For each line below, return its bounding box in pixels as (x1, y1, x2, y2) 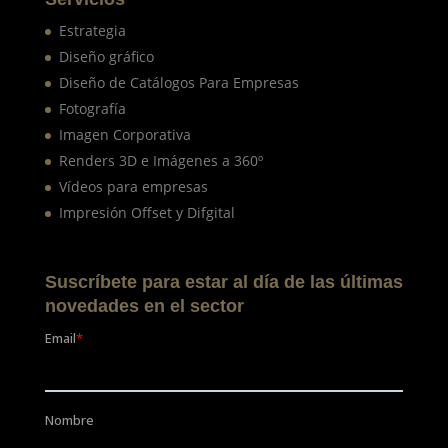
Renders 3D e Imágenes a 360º (58, 150, 263, 170)
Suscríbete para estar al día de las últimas (44, 271, 403, 292)
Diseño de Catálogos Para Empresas (58, 72, 299, 92)
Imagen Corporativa (58, 124, 191, 144)
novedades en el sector (44, 295, 244, 316)
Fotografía (58, 98, 126, 118)
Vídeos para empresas (58, 176, 208, 196)
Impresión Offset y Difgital (58, 202, 235, 222)
